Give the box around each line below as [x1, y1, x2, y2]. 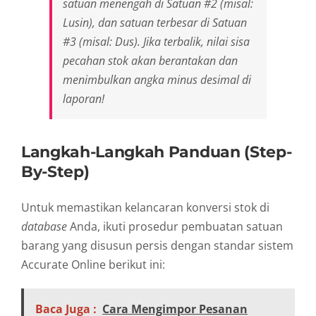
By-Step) [21, 162, 90, 181]
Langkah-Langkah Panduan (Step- [21, 142, 292, 161]
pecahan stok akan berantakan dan [63, 52, 238, 68]
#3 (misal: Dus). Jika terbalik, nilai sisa [63, 33, 250, 49]
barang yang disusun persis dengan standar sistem [21, 237, 293, 253]
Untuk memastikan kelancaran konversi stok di [21, 199, 269, 215]
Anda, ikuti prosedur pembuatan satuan [67, 218, 283, 234]
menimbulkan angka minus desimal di [63, 71, 251, 87]
